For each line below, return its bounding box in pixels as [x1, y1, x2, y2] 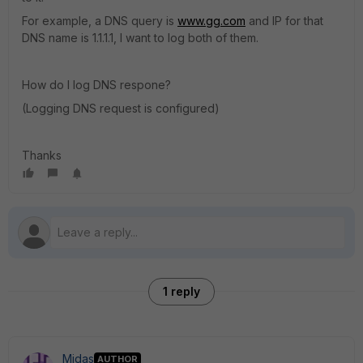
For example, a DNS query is [22, 14, 177, 28]
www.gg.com [177, 14, 246, 28]
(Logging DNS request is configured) [22, 101, 220, 115]
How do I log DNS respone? [22, 78, 171, 92]
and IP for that [246, 14, 323, 28]
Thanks [22, 148, 62, 162]
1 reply [163, 284, 200, 298]
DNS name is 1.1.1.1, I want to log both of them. [22, 31, 258, 45]
